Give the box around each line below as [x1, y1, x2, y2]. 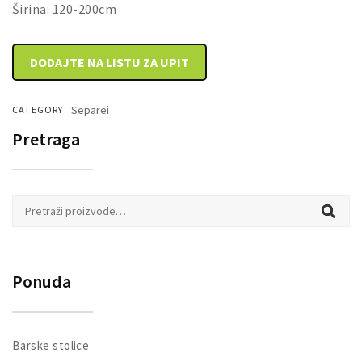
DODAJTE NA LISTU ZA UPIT [30, 54, 189, 70]
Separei [70, 102, 109, 117]
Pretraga [12, 128, 80, 150]
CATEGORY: [12, 103, 67, 116]
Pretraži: [11, 195, 59, 211]
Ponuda [12, 270, 71, 293]
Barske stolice [12, 338, 90, 353]
